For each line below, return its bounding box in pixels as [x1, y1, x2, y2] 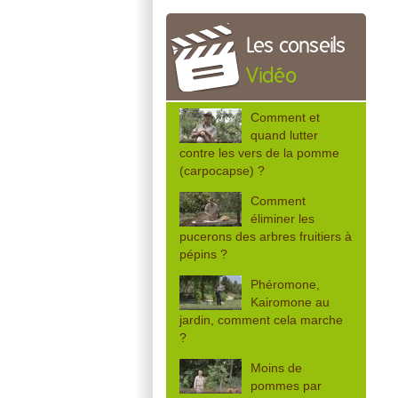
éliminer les [251, 211, 314, 226]
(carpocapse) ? [179, 163, 265, 178]
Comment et [251, 109, 320, 124]
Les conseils [246, 35, 346, 57]
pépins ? [179, 246, 227, 261]
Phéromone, [251, 276, 320, 291]
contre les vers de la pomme [179, 145, 339, 160]
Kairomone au [251, 294, 330, 309]
